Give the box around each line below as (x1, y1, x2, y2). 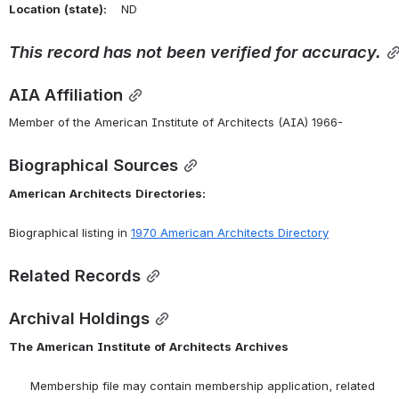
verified (210, 41, 271, 61)
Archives (235, 338, 289, 354)
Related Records (9, 265, 141, 286)
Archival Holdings (9, 308, 150, 329)
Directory (278, 225, 329, 240)
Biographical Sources (9, 155, 178, 175)
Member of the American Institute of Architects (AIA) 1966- (9, 115, 343, 130)
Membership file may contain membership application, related (9, 378, 375, 393)
